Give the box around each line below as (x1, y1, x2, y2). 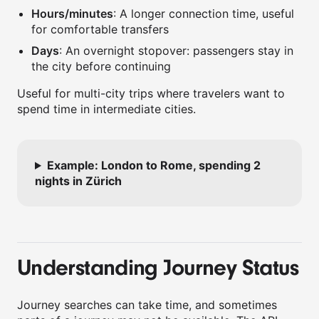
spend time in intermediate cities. (17, 102, 196, 116)
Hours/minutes (31, 6, 113, 21)
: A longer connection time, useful (113, 6, 294, 21)
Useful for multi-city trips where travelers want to (17, 86, 285, 100)
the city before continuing (31, 59, 171, 73)
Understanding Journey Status (17, 255, 298, 281)
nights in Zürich (35, 174, 122, 188)
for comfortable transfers (31, 22, 169, 36)
